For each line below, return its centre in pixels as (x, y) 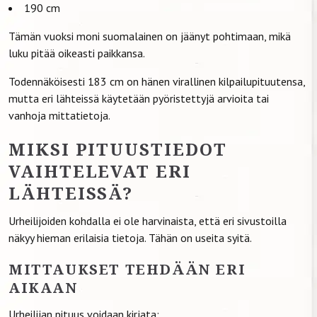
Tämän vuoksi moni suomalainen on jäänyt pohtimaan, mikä (150, 36)
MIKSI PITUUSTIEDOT (118, 149)
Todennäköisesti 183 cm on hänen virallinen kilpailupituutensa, (157, 81)
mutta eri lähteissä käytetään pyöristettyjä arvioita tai (139, 98)
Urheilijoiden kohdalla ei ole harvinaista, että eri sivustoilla (148, 220)
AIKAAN (44, 287)
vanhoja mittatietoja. (59, 115)
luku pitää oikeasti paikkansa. (77, 53)
